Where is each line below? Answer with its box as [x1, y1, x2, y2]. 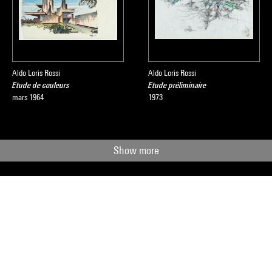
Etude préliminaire [148, 80, 206, 90]
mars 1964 [12, 92, 44, 102]
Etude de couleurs [12, 80, 70, 90]
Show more [113, 144, 159, 157]
